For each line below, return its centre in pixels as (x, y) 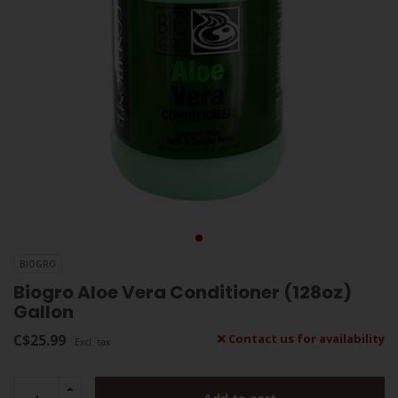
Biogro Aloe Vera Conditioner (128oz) (183, 293)
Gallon (44, 312)
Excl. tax (92, 342)
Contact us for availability (305, 339)
